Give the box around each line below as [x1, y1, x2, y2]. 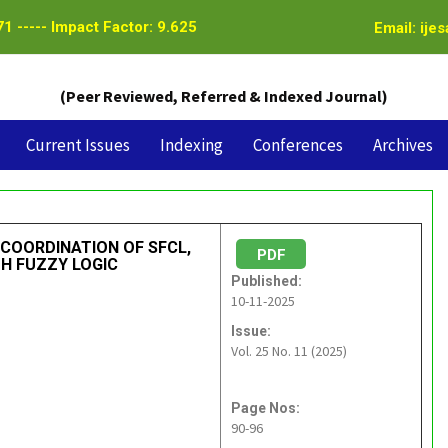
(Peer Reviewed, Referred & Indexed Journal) [60, 86, 388, 106]
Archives [372, 134, 433, 156]
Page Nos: [231, 400, 300, 416]
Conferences [252, 134, 343, 156]
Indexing [159, 134, 223, 156]
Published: [231, 273, 302, 289]
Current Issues [25, 134, 130, 156]
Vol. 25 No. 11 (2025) [231, 342, 347, 360]
